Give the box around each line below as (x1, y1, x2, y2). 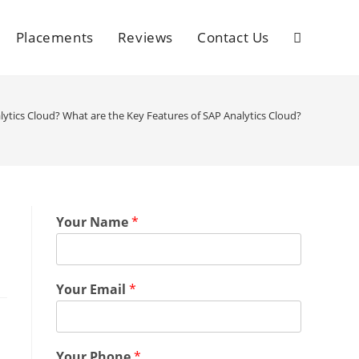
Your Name (56, 213, 131, 231)
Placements (15, 28, 94, 46)
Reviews (117, 28, 173, 46)
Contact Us (197, 28, 269, 46)
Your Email (56, 280, 129, 298)
